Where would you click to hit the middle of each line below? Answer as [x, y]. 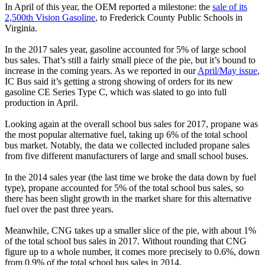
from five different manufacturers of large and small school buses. [127, 156]
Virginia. [21, 28]
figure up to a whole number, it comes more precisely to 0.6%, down [132, 252]
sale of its [230, 7]
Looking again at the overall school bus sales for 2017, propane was [131, 124]
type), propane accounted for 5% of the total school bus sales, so [124, 188]
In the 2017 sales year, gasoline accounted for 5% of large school [125, 50]
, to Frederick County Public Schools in [169, 18]
